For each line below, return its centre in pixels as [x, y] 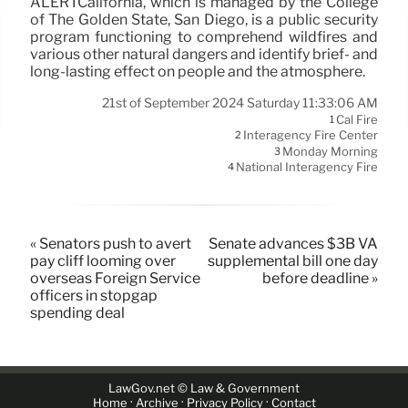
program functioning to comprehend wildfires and [204, 36]
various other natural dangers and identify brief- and [204, 54]
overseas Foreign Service [115, 278]
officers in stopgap [94, 295]
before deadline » [320, 278]
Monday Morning [330, 152]
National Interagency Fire [307, 167]
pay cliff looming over [103, 260]
